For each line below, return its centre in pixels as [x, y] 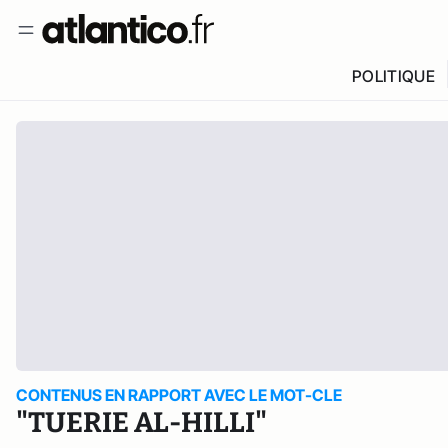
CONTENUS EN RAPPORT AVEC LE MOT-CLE [179, 395]
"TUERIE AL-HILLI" [141, 422]
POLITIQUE [393, 76]
